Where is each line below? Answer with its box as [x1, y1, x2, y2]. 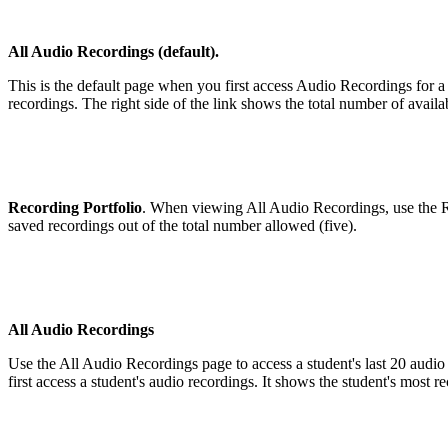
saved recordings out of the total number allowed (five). [8, 217, 361, 235]
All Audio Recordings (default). [8, 43, 219, 61]
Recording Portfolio [8, 199, 142, 217]
